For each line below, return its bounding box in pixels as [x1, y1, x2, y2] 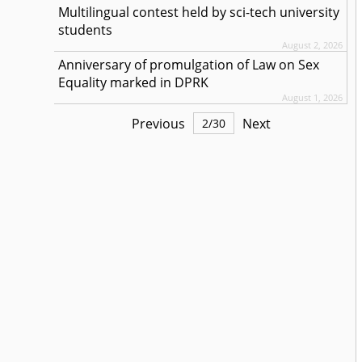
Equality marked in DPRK [58, 74, 209, 91]
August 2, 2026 [282, 39, 343, 51]
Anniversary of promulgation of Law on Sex [58, 56, 320, 74]
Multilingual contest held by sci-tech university [58, 3, 340, 21]
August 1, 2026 [282, 91, 343, 103]
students [58, 21, 113, 39]
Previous [131, 114, 185, 133]
